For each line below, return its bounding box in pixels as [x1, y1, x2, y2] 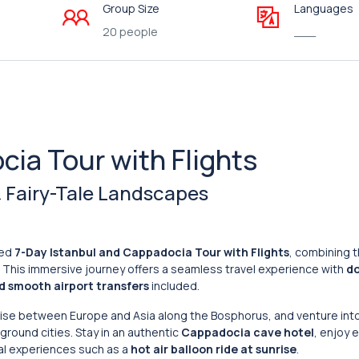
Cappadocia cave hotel [181, 325, 314, 340]
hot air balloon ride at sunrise [131, 341, 296, 357]
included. [149, 278, 200, 293]
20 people [102, 24, 158, 39]
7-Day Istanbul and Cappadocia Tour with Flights [14, 244, 289, 260]
